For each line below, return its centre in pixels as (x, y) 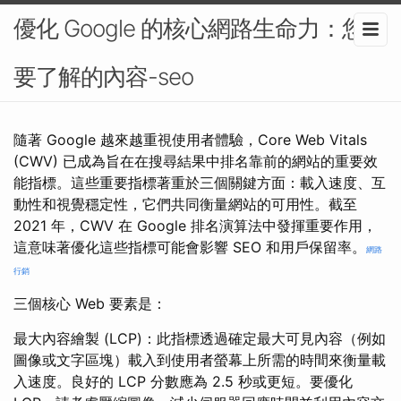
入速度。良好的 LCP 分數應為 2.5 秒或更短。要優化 (183, 381)
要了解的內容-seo (103, 77)
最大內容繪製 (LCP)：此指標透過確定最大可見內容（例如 (200, 338)
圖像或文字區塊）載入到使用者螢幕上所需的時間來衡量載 (200, 360)
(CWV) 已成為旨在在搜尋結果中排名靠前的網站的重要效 (196, 161)
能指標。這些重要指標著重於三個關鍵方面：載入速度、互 (200, 183)
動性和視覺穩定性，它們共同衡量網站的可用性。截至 (185, 204)
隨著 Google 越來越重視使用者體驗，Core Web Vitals (190, 140)
